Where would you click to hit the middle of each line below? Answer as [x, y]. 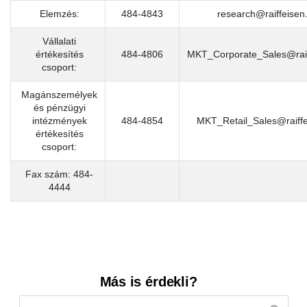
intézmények [59, 121]
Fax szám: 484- [60, 174]
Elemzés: [59, 14]
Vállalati [60, 41]
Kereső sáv [43, 274]
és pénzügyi [59, 108]
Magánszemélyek [60, 95]
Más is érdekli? [148, 281]
